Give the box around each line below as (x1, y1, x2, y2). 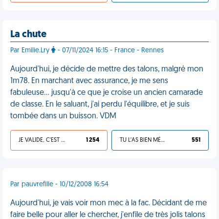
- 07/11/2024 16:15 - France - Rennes (56, 47, 164, 54)
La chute (10, 30, 46, 40)
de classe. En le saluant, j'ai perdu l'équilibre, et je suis (10, 101, 190, 109)
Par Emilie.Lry (10, 47, 51, 54)
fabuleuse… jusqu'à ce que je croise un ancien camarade (10, 89, 203, 97)
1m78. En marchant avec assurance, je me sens (10, 77, 168, 85)
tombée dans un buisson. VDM (10, 112, 116, 120)
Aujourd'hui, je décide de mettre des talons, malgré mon (10, 66, 203, 73)
